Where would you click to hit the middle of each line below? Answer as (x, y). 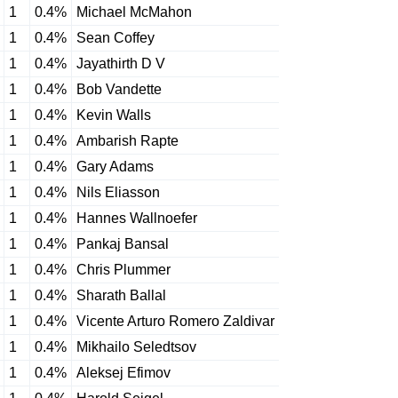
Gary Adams (115, 167)
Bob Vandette (119, 89)
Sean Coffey (115, 38)
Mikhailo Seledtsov (136, 347)
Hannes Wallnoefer (137, 218)
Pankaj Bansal (123, 244)
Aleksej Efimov (123, 373)
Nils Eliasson (118, 192)
